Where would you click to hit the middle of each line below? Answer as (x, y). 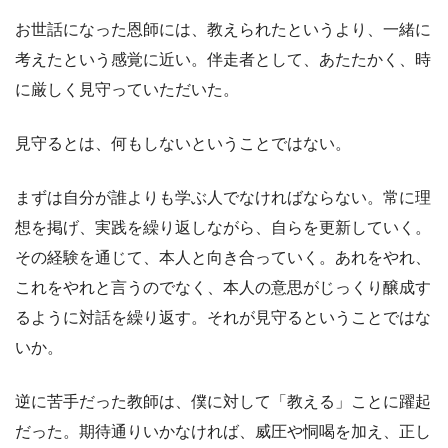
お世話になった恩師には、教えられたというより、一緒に (223, 29)
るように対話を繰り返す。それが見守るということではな (223, 317)
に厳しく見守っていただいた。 (127, 89)
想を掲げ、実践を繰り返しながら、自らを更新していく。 (223, 227)
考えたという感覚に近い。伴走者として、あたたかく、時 (223, 59)
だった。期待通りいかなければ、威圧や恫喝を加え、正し (223, 431)
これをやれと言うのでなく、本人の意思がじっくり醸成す (223, 287)
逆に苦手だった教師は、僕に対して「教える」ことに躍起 (223, 401)
